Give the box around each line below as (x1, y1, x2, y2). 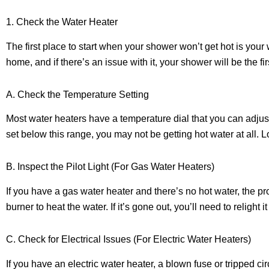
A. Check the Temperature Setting (6, 89, 149, 100)
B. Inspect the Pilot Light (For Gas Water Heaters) (6, 162, 214, 172)
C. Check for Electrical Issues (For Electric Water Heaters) (6, 234, 251, 245)
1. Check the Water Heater (6, 16, 118, 27)
